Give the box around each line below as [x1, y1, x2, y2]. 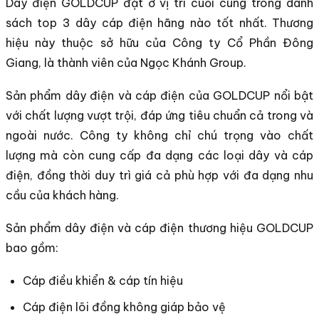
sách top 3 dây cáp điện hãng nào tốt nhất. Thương [6, 15, 313, 30]
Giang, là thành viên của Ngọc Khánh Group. [6, 55, 246, 70]
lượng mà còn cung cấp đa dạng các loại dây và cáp [6, 147, 313, 162]
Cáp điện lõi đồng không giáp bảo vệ [23, 299, 226, 314]
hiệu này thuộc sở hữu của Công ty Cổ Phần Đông [6, 35, 313, 50]
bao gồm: [6, 240, 58, 255]
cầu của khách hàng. [6, 187, 122, 202]
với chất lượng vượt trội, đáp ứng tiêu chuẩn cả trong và [6, 108, 313, 122]
